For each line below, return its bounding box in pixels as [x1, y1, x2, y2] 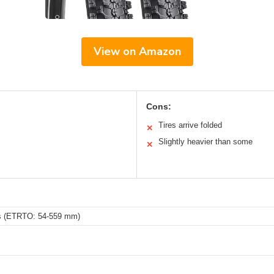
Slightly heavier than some [158, 137, 253, 147]
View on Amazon [93, 44, 181, 59]
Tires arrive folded [158, 120, 222, 130]
